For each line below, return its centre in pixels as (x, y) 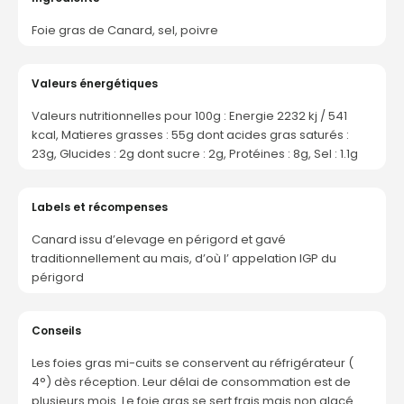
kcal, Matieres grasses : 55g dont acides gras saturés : (190, 135)
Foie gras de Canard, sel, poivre (125, 31)
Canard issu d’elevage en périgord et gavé (159, 240)
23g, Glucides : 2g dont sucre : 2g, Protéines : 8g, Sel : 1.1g (195, 154)
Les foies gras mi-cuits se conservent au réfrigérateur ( (193, 363)
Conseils (56, 331)
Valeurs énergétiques (95, 84)
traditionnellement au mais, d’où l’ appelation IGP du (184, 259)
